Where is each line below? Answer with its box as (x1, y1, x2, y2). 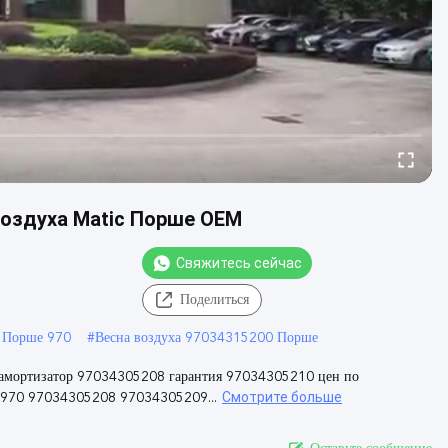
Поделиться (179, 292, 249, 307)
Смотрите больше (222, 388, 342, 405)
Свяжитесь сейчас (176, 254, 302, 271)
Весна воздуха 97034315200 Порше (95, 330, 318, 345)
